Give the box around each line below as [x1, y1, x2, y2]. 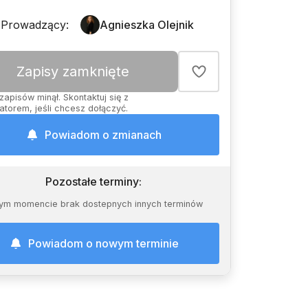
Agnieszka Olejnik [100, 18, 194, 32]
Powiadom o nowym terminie [27, 236, 179, 250]
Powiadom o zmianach [45, 128, 162, 142]
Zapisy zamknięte [16, 63, 129, 80]
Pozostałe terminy [45, 175, 139, 188]
